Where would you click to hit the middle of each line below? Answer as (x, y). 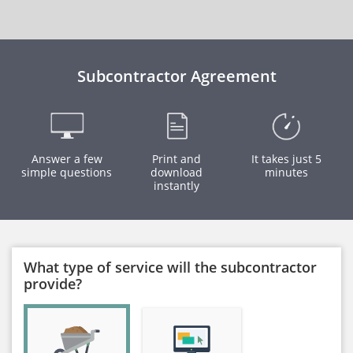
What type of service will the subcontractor (170, 267)
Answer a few (67, 159)
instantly (176, 186)
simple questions (67, 172)
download (176, 172)
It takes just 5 (286, 159)
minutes (286, 172)
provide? (53, 284)
